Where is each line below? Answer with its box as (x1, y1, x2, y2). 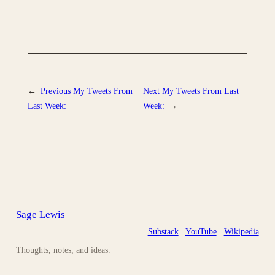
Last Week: (27, 100, 66, 110)
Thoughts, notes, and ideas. (16, 245, 111, 255)
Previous (40, 85, 71, 96)
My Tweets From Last (161, 85, 239, 96)
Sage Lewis (16, 209, 66, 221)
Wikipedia (223, 226, 259, 236)
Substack (147, 226, 179, 236)
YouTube (185, 226, 217, 236)
